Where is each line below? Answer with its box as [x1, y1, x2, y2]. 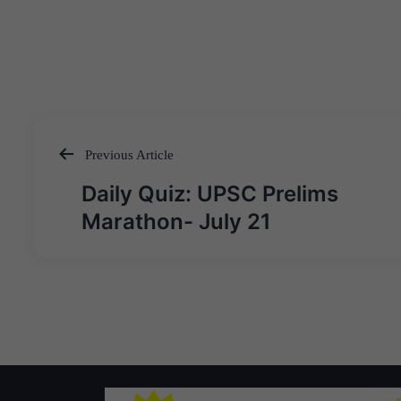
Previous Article [81, 147, 174, 162]
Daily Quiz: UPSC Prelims [81, 181, 338, 208]
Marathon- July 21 [81, 209, 271, 235]
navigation [55, 204, 156, 225]
